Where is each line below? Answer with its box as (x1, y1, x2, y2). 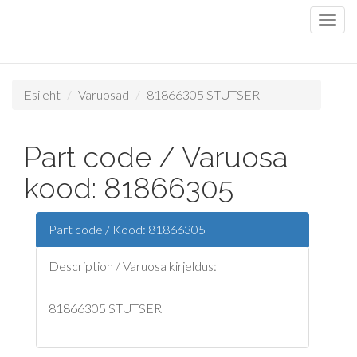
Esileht (24, 87, 61, 102)
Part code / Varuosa (24, 140, 288, 174)
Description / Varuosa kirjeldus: (49, 258, 217, 273)
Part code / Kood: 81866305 (49, 222, 206, 237)
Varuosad (78, 87, 129, 102)
